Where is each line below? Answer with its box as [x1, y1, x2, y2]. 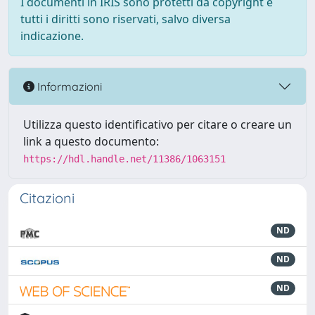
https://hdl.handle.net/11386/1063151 [23, 153, 226, 165]
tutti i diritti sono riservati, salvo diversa [20, 11, 231, 27]
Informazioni [34, 79, 102, 94]
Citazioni [20, 189, 75, 207]
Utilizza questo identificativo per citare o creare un [23, 117, 292, 132]
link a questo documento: [23, 134, 159, 149]
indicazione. [20, 28, 84, 44]
